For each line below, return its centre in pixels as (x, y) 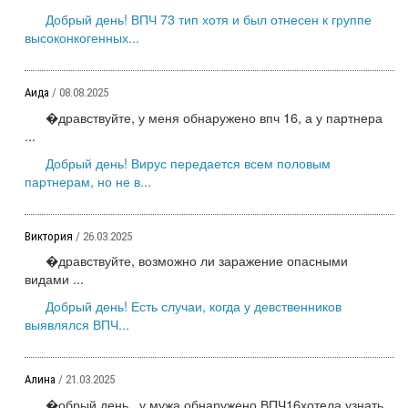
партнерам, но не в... (88, 180)
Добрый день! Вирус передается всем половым (188, 162)
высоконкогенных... (82, 37)
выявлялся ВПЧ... (77, 324)
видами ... (54, 279)
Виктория (50, 236)
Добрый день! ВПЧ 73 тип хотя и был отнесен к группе (209, 19)
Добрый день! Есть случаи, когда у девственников (194, 306)
